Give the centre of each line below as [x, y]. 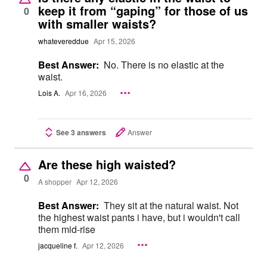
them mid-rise [67, 229]
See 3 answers [81, 132]
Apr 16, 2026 [86, 93]
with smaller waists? [97, 23]
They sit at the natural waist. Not [171, 205]
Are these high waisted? [107, 164]
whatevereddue [63, 41]
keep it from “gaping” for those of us [143, 10]
